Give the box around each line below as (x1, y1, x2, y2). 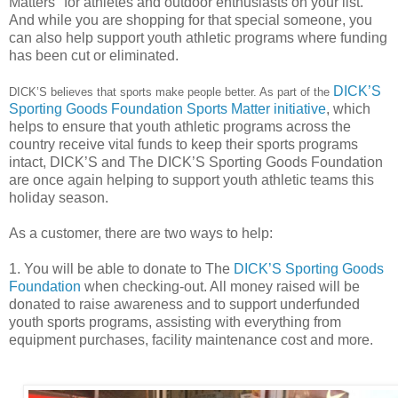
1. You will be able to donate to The (9, 261, 234, 277)
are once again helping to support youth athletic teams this (9, 172, 374, 188)
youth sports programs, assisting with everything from (9, 314, 341, 330)
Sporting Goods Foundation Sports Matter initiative (9, 101, 326, 117)
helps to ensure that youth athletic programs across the (9, 119, 351, 135)
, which (326, 101, 370, 117)
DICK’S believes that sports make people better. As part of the (9, 85, 333, 99)
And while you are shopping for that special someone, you (9, 12, 372, 28)
